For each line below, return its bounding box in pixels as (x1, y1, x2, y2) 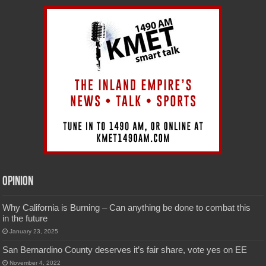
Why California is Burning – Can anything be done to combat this (2, 202, 251, 213)
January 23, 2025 (9, 227, 59, 235)
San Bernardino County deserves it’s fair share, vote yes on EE (2, 244, 248, 255)
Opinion (2, 175, 34, 189)
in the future (2, 213, 48, 223)
